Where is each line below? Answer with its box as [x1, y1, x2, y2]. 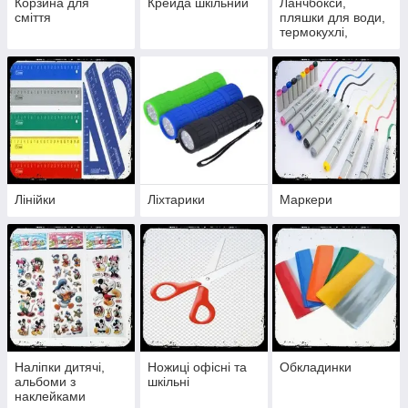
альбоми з [15, 374, 76, 390]
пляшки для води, [280, 10, 386, 25]
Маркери [280, 192, 333, 208]
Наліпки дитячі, [15, 360, 105, 375]
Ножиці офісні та [147, 360, 247, 375]
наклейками [15, 389, 86, 404]
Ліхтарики [147, 192, 205, 208]
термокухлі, [280, 25, 349, 40]
